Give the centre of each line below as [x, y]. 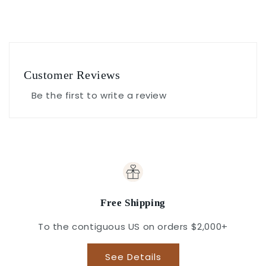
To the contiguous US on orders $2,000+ [133, 227]
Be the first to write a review [99, 95]
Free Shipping [133, 203]
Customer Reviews [72, 75]
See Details [133, 256]
